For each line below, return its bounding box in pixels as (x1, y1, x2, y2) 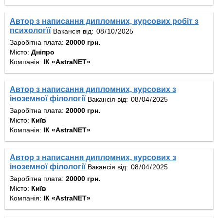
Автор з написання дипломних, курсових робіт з (10, 17, 199, 26)
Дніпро (31, 48, 54, 56)
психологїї (10, 26, 51, 35)
